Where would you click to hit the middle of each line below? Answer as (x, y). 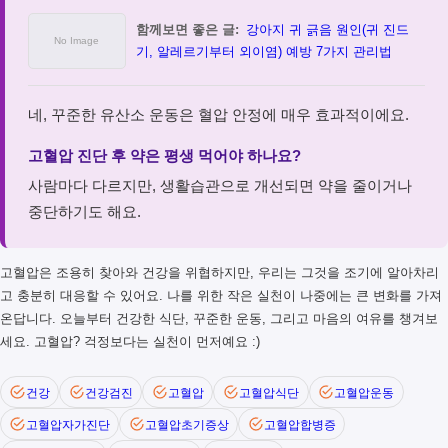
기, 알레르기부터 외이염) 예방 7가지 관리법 (263, 52)
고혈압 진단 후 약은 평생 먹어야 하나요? (164, 155)
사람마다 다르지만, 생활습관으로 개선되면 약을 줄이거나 (219, 186)
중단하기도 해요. (84, 212)
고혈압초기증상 (186, 423)
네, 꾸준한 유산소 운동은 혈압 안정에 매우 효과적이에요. (218, 114)
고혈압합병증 (299, 423)
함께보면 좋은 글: (187, 30)
